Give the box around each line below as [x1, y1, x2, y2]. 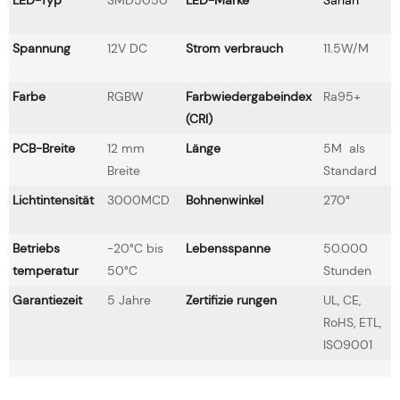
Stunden [323, 262, 371, 279]
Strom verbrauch [186, 39, 283, 56]
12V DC [107, 39, 147, 56]
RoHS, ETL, [323, 313, 381, 330]
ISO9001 [323, 336, 372, 353]
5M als [323, 139, 365, 156]
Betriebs [12, 239, 60, 256]
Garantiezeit [12, 291, 82, 308]
